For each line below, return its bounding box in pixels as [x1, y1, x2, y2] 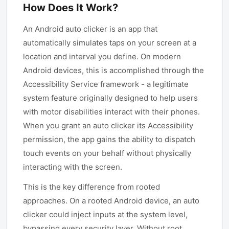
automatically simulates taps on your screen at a [23, 38, 196, 48]
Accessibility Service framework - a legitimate [23, 79, 189, 89]
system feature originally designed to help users [23, 93, 198, 103]
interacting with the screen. [23, 162, 122, 172]
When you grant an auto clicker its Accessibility [23, 121, 193, 130]
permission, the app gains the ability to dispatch [23, 134, 195, 144]
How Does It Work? [23, 2, 118, 14]
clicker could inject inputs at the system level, [23, 210, 188, 219]
